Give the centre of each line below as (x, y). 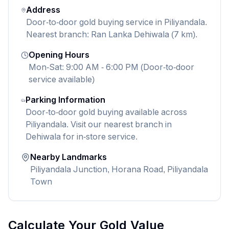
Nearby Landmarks (68, 157)
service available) (62, 79)
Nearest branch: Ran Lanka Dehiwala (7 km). (112, 35)
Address (43, 10)
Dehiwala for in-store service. (81, 137)
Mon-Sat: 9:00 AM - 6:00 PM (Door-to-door (112, 67)
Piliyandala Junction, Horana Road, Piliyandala (119, 169)
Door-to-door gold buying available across (106, 112)
